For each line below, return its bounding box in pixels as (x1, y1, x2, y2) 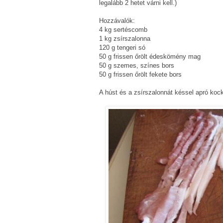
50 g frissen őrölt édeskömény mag (99, 52, 201, 60)
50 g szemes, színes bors (99, 61, 174, 69)
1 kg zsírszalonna (99, 34, 150, 42)
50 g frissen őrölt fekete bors (99, 70, 182, 78)
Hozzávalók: (99, 16, 135, 24)
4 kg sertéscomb (99, 25, 147, 33)
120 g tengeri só (99, 43, 145, 51)
